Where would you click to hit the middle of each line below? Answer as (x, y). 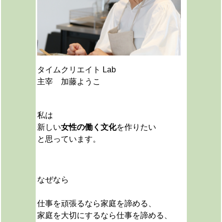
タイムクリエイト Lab (76, 70)
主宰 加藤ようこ (69, 82)
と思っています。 (69, 139)
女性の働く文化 (88, 127)
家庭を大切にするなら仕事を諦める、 (104, 215)
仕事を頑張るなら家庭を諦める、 (96, 203)
